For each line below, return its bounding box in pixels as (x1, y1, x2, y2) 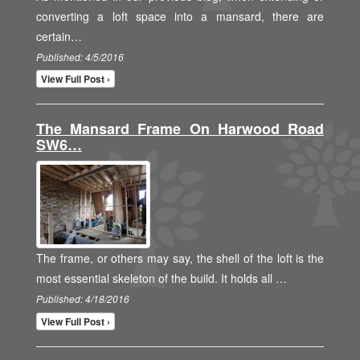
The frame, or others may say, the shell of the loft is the (36, 250, 324, 267)
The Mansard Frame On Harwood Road (36, 118, 324, 140)
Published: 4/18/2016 (36, 292, 129, 306)
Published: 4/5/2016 (36, 51, 124, 63)
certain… (36, 28, 82, 44)
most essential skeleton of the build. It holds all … (36, 270, 287, 287)
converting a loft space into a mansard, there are (36, 8, 324, 24)
